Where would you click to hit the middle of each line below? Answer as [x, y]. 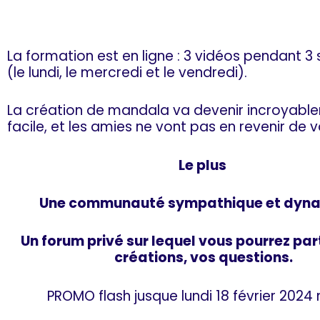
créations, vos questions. [204, 258]
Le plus [204, 165]
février [254, 296]
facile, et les [49, 127]
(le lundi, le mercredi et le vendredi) [126, 72]
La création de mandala [88, 111]
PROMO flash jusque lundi [131, 296]
